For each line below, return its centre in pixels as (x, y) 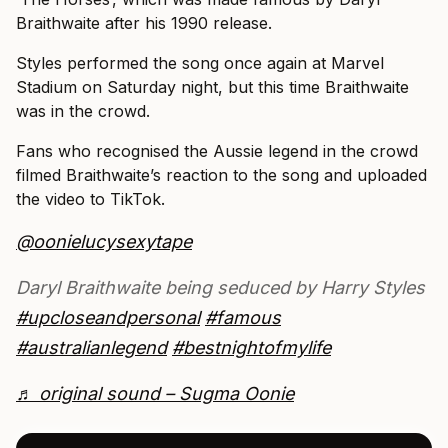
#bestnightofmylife (251, 347)
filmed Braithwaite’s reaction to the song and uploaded (221, 174)
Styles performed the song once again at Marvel (200, 62)
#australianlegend (91, 347)
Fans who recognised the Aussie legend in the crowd (217, 150)
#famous (243, 317)
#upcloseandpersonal (108, 317)
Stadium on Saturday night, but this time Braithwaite (212, 86)
